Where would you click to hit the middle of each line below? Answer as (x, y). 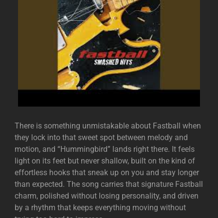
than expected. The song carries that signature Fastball (109, 184)
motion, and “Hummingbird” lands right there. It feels (105, 149)
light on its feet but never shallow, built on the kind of (105, 161)
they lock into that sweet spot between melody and (101, 137)
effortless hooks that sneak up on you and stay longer (107, 172)
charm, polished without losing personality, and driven (107, 196)
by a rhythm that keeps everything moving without (100, 207)
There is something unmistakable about (84, 126)
